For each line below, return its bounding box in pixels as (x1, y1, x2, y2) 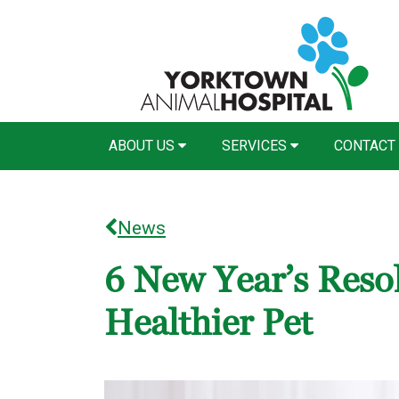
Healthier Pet (104, 301, 313, 346)
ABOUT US (109, 137, 178, 154)
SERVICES (222, 137, 290, 154)
